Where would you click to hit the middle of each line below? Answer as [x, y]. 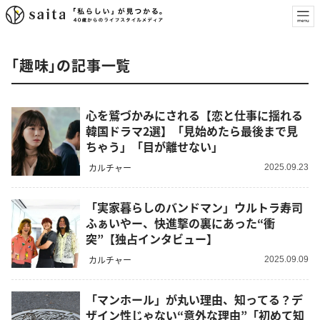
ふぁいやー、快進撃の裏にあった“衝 [180, 223]
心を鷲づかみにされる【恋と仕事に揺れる [194, 115]
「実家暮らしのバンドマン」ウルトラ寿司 [194, 207]
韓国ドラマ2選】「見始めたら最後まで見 [192, 131]
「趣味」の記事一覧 [71, 65]
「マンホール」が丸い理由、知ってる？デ [194, 300]
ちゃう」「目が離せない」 [154, 147]
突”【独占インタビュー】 [152, 239]
